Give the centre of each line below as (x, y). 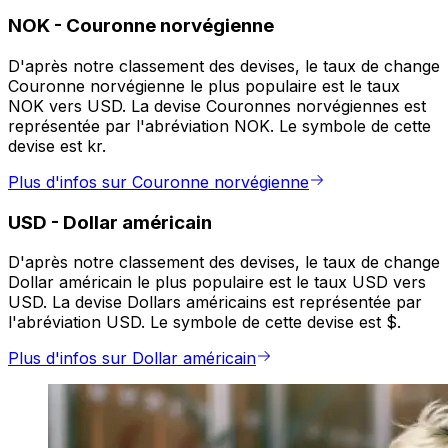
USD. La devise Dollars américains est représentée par (215, 302)
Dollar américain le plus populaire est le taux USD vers (217, 282)
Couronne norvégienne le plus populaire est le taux (204, 86)
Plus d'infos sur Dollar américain (132, 358)
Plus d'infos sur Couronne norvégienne (158, 182)
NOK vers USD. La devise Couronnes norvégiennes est (217, 106)
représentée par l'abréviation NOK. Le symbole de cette (219, 126)
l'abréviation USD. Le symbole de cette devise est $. (204, 322)
